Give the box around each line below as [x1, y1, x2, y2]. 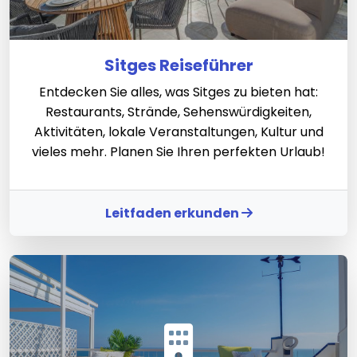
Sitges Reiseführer [104, 54, 253, 77]
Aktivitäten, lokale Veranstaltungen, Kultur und [33, 123, 324, 142]
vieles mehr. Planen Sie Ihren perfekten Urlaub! [32, 143, 325, 162]
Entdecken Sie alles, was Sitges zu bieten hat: [39, 83, 318, 102]
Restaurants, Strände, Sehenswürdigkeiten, [45, 103, 312, 122]
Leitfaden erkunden [104, 204, 241, 223]
